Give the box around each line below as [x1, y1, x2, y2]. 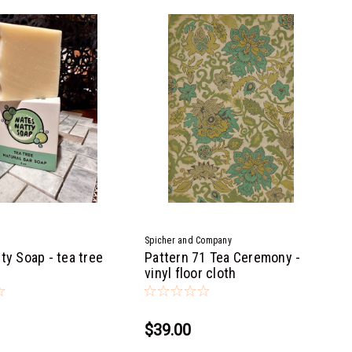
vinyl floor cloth [145, 264, 236, 281]
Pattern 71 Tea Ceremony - [145, 248, 301, 266]
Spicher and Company [145, 234, 232, 246]
